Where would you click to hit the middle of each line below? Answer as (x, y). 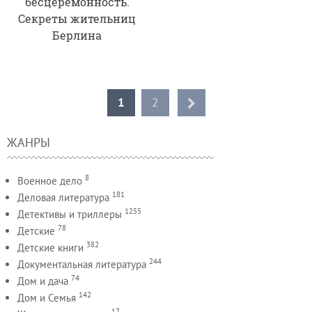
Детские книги (50, 247)
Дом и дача (43, 281)
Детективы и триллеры (70, 214)
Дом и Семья (47, 297)
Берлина (77, 35)
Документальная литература (82, 264)
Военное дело (50, 180)
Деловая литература (63, 197)
